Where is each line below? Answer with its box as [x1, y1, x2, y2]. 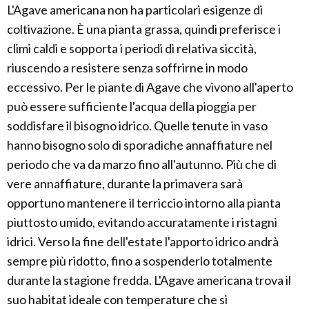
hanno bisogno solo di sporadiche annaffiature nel [7, 137, 272, 152]
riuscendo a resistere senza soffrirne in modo [7, 60, 248, 75]
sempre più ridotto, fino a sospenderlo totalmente [7, 253, 272, 268]
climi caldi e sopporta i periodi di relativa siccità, [7, 41, 257, 56]
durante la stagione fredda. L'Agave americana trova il [7, 272, 291, 288]
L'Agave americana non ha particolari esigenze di [7, 2, 263, 17]
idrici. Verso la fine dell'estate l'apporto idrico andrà [7, 234, 279, 249]
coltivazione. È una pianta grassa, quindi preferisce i [7, 21, 281, 37]
